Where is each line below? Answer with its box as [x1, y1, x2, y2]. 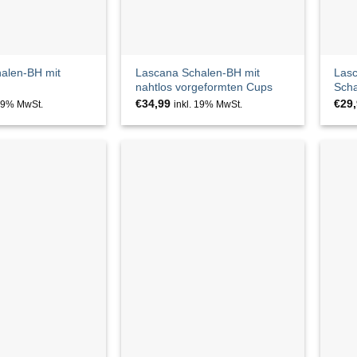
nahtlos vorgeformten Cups [135, 80, 273, 94]
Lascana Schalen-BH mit [135, 66, 260, 80]
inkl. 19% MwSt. [173, 99, 242, 109]
